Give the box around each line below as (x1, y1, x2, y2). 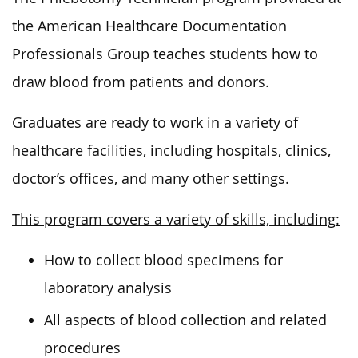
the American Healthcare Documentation (12, 16, 287, 35)
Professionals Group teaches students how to (12, 44, 318, 63)
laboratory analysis (44, 278, 172, 297)
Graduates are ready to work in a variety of (12, 113, 298, 132)
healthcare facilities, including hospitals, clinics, (12, 141, 331, 160)
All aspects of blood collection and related (44, 310, 327, 329)
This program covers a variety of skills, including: (12, 209, 340, 229)
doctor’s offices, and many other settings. (12, 169, 289, 188)
